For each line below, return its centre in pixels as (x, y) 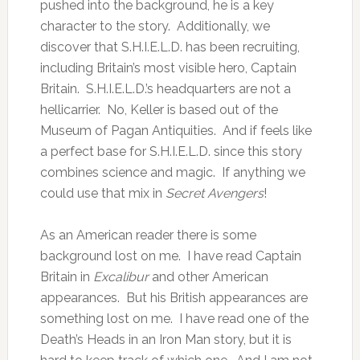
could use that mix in (102, 194)
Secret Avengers (214, 194)
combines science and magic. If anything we (172, 173)
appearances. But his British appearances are (174, 298)
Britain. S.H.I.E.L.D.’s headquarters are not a (165, 89)
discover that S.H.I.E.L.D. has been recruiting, (170, 47)
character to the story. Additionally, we (155, 27)
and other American (210, 277)
